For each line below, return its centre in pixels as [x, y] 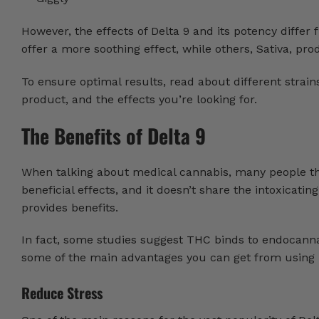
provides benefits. [70, 207]
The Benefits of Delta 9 [116, 135]
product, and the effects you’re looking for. [139, 99]
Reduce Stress [62, 293]
